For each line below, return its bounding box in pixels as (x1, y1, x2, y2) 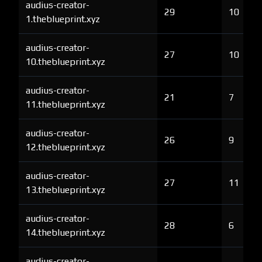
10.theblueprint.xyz (26, 56, 105, 67)
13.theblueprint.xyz (26, 184, 105, 195)
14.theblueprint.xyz (26, 227, 105, 238)
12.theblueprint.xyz (26, 142, 105, 153)
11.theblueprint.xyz (26, 99, 105, 110)
